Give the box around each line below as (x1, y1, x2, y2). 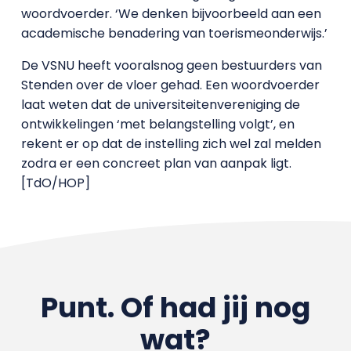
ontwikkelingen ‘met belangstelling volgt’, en (20, 115, 295, 133)
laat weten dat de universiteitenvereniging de (20, 96, 300, 114)
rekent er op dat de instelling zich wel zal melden (20, 135, 321, 153)
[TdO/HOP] (20, 174, 90, 192)
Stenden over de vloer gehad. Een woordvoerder (20, 76, 320, 94)
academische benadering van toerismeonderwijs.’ (20, 24, 327, 42)
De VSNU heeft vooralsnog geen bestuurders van (20, 56, 322, 74)
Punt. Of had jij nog (40, 288, 310, 327)
